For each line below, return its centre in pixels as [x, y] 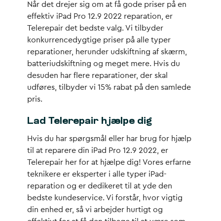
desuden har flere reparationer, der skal [97, 75]
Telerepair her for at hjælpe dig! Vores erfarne [109, 162]
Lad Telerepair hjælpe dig [90, 121]
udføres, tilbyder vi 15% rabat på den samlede [109, 87]
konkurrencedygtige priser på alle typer [99, 40]
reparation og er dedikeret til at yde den [100, 186]
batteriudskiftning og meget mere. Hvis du [104, 64]
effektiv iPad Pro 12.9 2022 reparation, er [100, 16]
